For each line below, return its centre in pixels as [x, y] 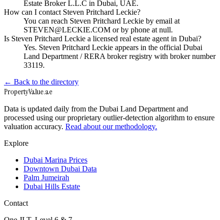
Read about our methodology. [111, 127]
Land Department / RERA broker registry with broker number [120, 56]
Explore [16, 143]
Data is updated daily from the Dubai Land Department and [96, 109]
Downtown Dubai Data [60, 169]
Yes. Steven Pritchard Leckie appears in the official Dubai [113, 48]
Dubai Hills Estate [52, 187]
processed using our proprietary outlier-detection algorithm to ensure [109, 118]
